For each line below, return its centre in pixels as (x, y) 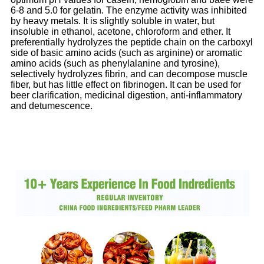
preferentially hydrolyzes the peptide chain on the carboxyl (132, 42)
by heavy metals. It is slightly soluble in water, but (113, 21)
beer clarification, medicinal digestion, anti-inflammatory (126, 95)
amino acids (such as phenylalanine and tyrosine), (115, 64)
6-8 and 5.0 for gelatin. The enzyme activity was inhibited (129, 11)
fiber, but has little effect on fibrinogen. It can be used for (126, 85)
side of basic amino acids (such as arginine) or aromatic (126, 53)
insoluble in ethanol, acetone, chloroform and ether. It (121, 32)
